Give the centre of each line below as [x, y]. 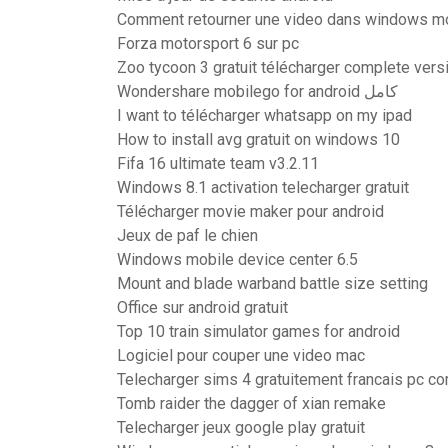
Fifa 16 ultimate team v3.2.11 [218, 163]
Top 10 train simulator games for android [258, 331]
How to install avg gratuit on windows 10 [258, 139]
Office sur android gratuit [202, 307]
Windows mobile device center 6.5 [237, 259]
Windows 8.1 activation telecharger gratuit [263, 187]
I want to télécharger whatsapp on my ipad [264, 115]
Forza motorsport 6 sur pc [208, 43]
